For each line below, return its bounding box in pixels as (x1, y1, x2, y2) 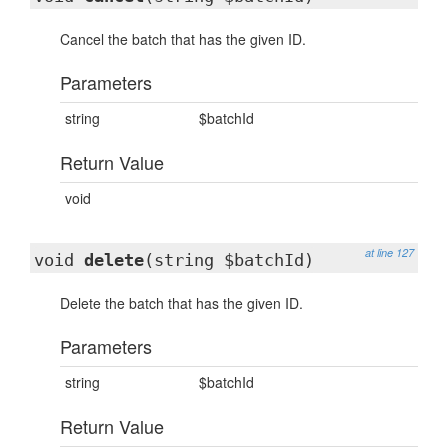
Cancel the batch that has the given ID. (60, 29, 306, 49)
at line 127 (365, 245, 414, 260)
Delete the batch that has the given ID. (60, 293, 303, 313)
